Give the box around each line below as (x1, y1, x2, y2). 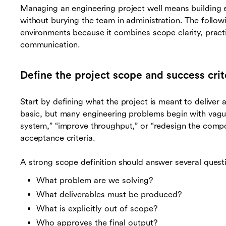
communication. (20, 40, 81, 50)
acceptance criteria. (20, 133, 95, 143)
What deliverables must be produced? (36, 190, 182, 200)
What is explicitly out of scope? (36, 204, 157, 214)
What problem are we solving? (36, 176, 153, 186)
